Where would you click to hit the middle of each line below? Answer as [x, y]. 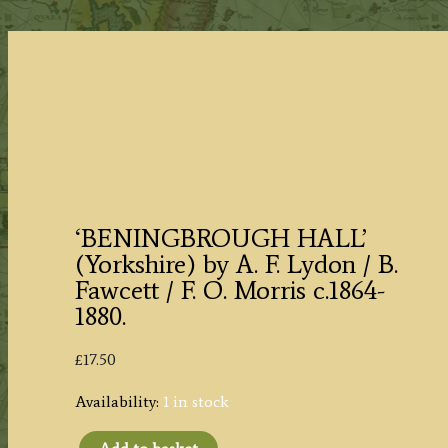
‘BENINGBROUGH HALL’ [220, 238]
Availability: [116, 401]
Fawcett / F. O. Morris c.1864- [229, 290]
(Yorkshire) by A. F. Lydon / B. [236, 264]
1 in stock [195, 401]
